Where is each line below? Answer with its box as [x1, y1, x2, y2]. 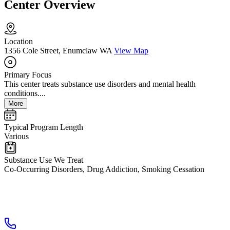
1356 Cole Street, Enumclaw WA [4, 46, 112, 55]
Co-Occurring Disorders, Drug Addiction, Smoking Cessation [4, 165, 204, 174]
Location [4, 37, 33, 46]
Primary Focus [4, 70, 51, 80]
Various [4, 132, 29, 141]
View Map [114, 46, 148, 55]
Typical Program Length [4, 123, 83, 132]
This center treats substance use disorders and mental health [4, 80, 196, 89]
